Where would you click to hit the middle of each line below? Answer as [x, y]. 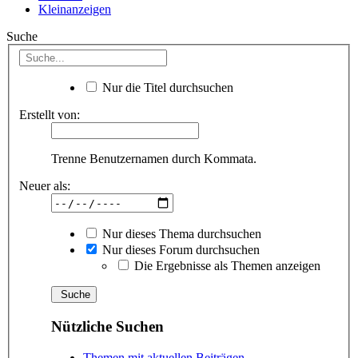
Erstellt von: [50, 115]
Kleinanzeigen [75, 9]
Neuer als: [45, 186]
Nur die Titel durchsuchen [166, 88]
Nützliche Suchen [107, 326]
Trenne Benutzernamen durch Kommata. [154, 159]
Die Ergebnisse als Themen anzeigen [226, 266]
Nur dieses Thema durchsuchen [180, 234]
